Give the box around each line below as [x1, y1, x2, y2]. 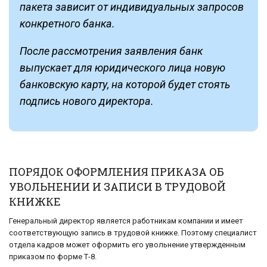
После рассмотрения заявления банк [20, 45, 203, 58]
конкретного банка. [20, 17, 115, 30]
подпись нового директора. [20, 95, 154, 108]
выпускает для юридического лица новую [20, 61, 225, 74]
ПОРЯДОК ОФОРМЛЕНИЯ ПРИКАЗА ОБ [9, 164, 224, 179]
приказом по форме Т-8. [9, 252, 97, 262]
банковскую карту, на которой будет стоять [20, 78, 230, 91]
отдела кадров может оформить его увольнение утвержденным [9, 240, 246, 250]
